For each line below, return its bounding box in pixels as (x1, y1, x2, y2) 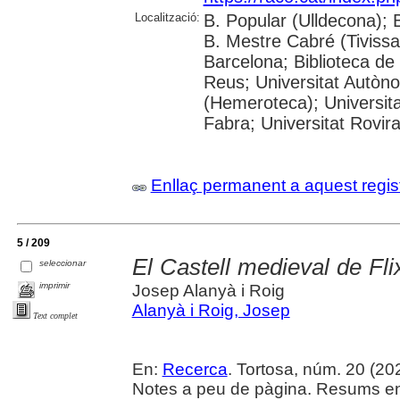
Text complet (33, 311, 78, 321)
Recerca (162, 360, 228, 379)
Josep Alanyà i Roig (131, 281, 285, 301)
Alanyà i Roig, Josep (131, 301, 290, 321)
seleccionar (39, 258, 87, 269)
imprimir (39, 280, 71, 291)
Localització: (134, 11, 200, 25)
